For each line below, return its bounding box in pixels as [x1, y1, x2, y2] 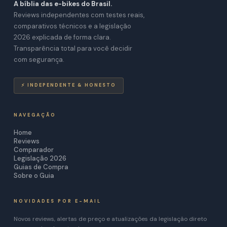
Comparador [13, 145, 54, 154]
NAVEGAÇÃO [13, 112, 56, 118]
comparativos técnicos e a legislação [13, 22, 131, 30]
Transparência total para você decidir [13, 44, 132, 53]
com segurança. [13, 55, 64, 64]
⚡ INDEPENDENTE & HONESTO [21, 82, 116, 88]
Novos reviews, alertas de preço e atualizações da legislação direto [13, 215, 207, 223]
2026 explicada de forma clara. [13, 33, 111, 42]
